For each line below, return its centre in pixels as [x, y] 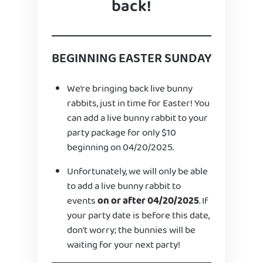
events [82, 201]
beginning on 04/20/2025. [120, 147]
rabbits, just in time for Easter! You [138, 103]
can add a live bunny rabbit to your [137, 118]
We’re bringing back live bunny [129, 89]
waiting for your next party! [123, 245]
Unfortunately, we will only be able [137, 171]
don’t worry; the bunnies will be [131, 230]
